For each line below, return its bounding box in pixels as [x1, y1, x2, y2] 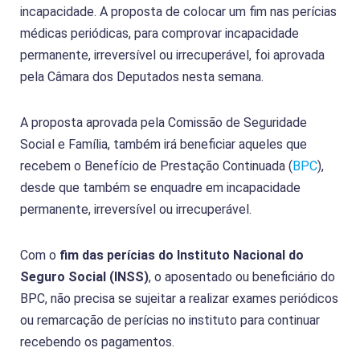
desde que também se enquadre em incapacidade [20, 179, 301, 195]
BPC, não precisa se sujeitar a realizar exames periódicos [20, 290, 338, 306]
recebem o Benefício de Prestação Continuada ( [20, 157, 292, 174]
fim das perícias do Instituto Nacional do [59, 247, 304, 263]
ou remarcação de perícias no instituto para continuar [20, 312, 320, 328]
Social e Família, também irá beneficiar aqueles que [20, 136, 307, 152]
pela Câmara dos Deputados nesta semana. [20, 68, 264, 84]
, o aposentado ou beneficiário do [149, 268, 335, 284]
